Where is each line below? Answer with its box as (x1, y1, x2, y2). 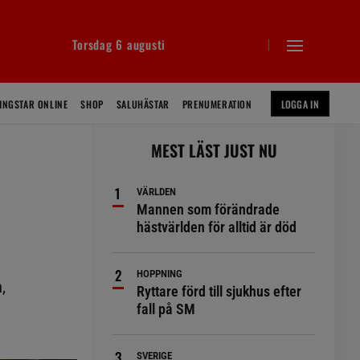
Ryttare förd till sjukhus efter (137, 283, 302, 300)
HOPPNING (137, 268, 183, 280)
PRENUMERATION (182, 97, 252, 111)
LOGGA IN (280, 97, 319, 111)
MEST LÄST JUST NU (150, 138, 277, 162)
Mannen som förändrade (137, 201, 280, 218)
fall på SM (137, 301, 196, 317)
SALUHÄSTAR (116, 97, 170, 111)
